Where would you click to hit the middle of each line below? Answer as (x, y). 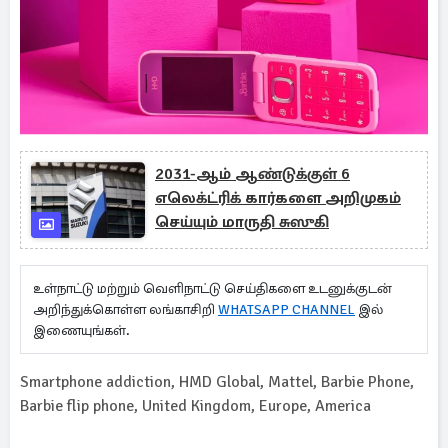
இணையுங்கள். (84, 330)
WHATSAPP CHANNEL (286, 309)
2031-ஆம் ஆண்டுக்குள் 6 (252, 174)
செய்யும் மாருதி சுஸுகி (242, 222)
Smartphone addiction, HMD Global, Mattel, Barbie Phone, (217, 382)
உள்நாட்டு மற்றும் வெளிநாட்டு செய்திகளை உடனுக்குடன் (212, 288)
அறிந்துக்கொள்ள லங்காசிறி (125, 309)
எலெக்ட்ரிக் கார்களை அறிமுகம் (278, 198)
